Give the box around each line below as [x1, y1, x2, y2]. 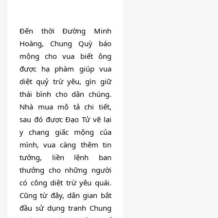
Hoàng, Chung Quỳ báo [19, 38, 111, 49]
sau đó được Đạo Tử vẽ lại [19, 114, 111, 125]
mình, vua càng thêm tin [19, 140, 111, 150]
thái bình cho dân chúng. [19, 89, 111, 99]
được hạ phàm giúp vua [19, 64, 111, 74]
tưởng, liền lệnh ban [19, 152, 111, 163]
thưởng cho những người [19, 165, 111, 175]
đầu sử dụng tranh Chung [19, 203, 111, 213]
